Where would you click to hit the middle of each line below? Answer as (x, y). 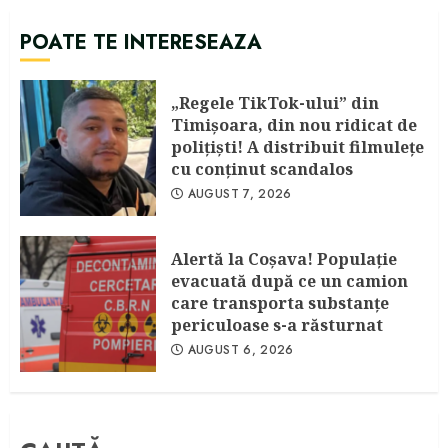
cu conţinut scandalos (262, 168)
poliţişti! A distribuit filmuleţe (297, 146)
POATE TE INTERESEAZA (141, 42)
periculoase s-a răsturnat (277, 324)
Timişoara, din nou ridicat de (294, 124)
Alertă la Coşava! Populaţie (284, 258)
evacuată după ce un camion (289, 280)
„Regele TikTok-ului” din (275, 102)
